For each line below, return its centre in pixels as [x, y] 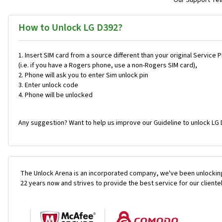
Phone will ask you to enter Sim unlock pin [86, 76]
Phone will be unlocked [59, 95]
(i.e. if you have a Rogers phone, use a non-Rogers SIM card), [108, 66]
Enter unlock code [52, 85]
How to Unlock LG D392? [70, 28]
